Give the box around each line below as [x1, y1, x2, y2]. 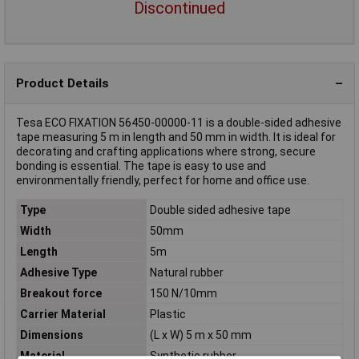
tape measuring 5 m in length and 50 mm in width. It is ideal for [16, 131, 336, 144]
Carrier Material [19, 307, 106, 321]
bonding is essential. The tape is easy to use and [16, 159, 266, 173]
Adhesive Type [19, 265, 97, 279]
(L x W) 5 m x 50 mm [149, 328, 252, 341]
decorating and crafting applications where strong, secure [16, 145, 316, 159]
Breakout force [19, 286, 102, 300]
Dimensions [19, 328, 83, 341]
